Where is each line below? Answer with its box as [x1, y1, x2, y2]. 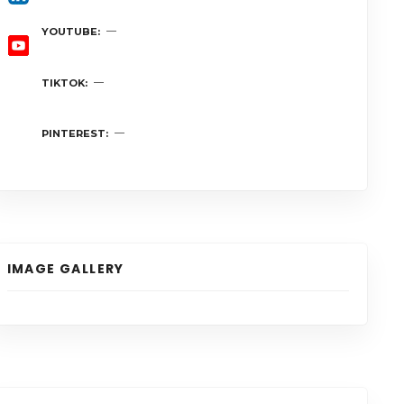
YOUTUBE [41, 25, 97, 39]
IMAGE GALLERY [6, 260, 124, 279]
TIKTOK [41, 77, 85, 90]
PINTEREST [41, 127, 106, 141]
